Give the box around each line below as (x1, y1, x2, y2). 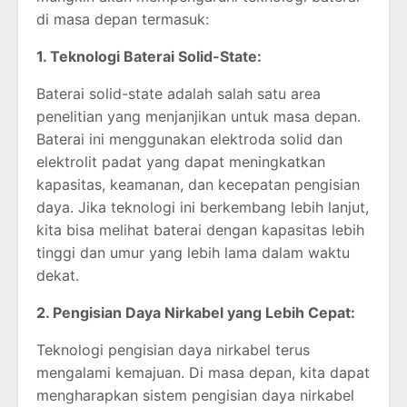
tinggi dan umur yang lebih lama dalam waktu (36, 243, 350, 262)
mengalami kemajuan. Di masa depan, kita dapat (36, 362, 370, 382)
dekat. (36, 265, 79, 284)
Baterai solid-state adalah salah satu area (36, 84, 321, 103)
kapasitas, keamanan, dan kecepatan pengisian (36, 174, 360, 194)
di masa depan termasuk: (36, 9, 209, 28)
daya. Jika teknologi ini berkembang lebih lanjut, (36, 197, 369, 216)
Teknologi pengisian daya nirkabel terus (36, 340, 310, 359)
